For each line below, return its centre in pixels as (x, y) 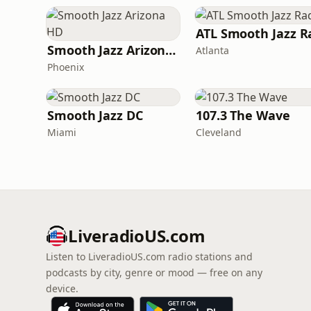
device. (62, 288)
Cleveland (219, 132)
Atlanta (212, 50)
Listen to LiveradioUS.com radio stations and (149, 257)
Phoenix (66, 67)
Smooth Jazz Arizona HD (171, 50)
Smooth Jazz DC (95, 115)
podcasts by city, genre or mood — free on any (154, 272)
